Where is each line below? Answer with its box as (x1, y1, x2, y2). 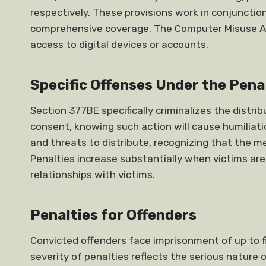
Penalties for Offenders (30, 207, 197, 223)
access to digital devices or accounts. (30, 39, 208, 50)
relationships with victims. (30, 169, 155, 180)
